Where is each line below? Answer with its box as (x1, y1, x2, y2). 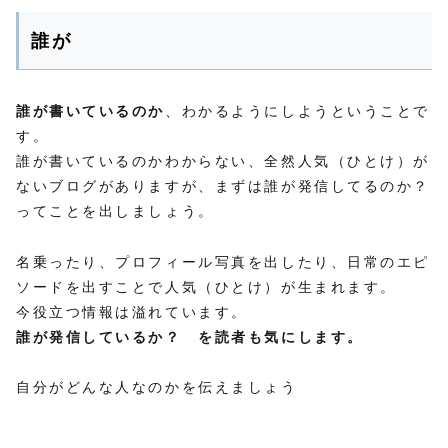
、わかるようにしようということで (165, 103, 431, 120)
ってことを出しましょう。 (16, 203, 215, 220)
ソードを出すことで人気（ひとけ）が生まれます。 (16, 278, 397, 295)
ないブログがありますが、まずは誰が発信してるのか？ (16, 178, 430, 195)
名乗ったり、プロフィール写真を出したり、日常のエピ (16, 253, 430, 270)
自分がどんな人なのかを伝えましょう (16, 378, 298, 395)
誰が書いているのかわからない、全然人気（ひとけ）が (16, 153, 430, 170)
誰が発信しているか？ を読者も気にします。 (16, 328, 364, 345)
